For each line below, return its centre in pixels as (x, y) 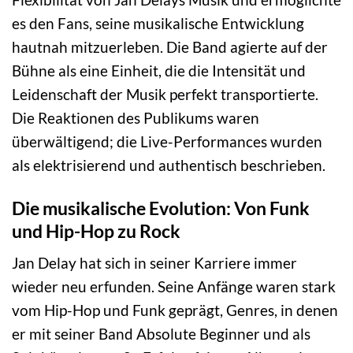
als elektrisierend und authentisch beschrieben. (169, 165)
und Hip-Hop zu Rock (96, 230)
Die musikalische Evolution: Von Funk (161, 208)
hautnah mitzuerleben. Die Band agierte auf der (170, 46)
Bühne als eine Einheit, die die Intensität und (159, 70)
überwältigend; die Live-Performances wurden (167, 141)
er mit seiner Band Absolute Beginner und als (161, 334)
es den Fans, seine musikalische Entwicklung (158, 23)
